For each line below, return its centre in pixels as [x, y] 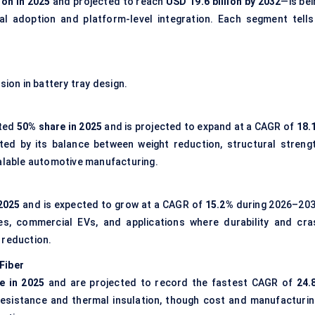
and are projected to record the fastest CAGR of [171, 283]
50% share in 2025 [59, 127]
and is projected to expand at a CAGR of [199, 127]
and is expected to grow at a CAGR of [112, 205]
